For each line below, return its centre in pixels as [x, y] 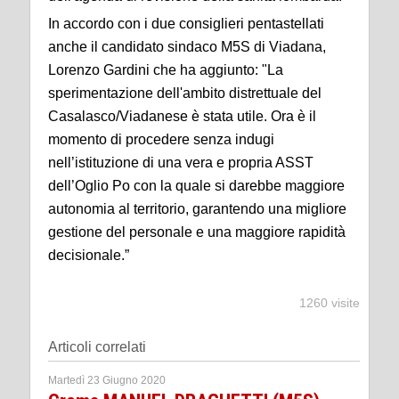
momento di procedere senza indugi [161, 139]
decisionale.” [89, 255]
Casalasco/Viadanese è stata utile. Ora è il [182, 116]
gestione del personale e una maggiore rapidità [197, 232]
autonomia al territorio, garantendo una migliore [197, 208]
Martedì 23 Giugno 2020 [107, 380]
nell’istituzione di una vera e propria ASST [181, 162]
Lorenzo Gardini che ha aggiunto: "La [166, 69]
